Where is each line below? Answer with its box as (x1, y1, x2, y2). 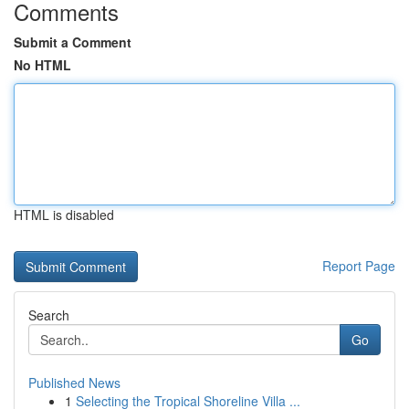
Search (28, 306, 69, 324)
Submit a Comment (14, 33, 131, 51)
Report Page (322, 257, 395, 275)
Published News (28, 373, 121, 392)
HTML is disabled (14, 205, 114, 224)
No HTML (14, 56, 71, 74)
